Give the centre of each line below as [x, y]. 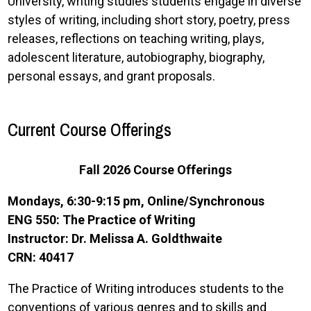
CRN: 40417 [41, 257]
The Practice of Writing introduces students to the [146, 288]
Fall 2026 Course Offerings [155, 170]
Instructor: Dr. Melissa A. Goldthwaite [115, 238]
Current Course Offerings [90, 130]
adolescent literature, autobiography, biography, [136, 57]
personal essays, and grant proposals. [112, 76]
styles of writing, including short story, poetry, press [149, 20]
